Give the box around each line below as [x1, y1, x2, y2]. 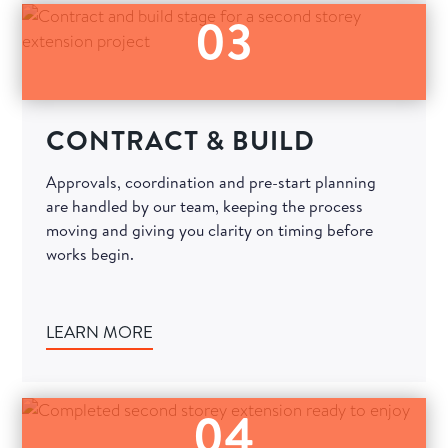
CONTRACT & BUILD [46, 121, 316, 160]
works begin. [46, 243, 135, 266]
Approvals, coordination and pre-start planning [46, 171, 377, 194]
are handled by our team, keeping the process [46, 195, 364, 218]
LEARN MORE [46, 320, 154, 344]
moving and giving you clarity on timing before [46, 219, 374, 242]
